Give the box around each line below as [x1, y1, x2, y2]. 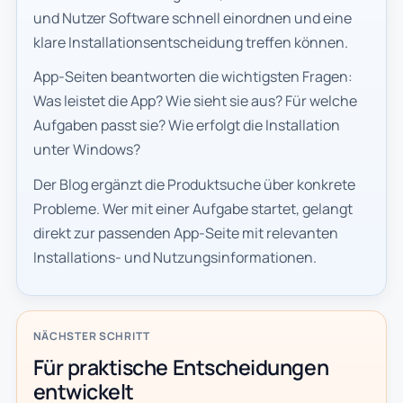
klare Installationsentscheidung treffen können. [32, 32, 348, 53]
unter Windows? [32, 139, 140, 160]
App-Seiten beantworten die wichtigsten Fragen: [32, 67, 353, 87]
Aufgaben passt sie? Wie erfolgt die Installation [32, 115, 340, 136]
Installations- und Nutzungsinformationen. [32, 246, 317, 267]
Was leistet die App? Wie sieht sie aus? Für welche [32, 91, 357, 112]
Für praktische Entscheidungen [32, 353, 329, 382]
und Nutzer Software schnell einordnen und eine [32, 8, 352, 29]
